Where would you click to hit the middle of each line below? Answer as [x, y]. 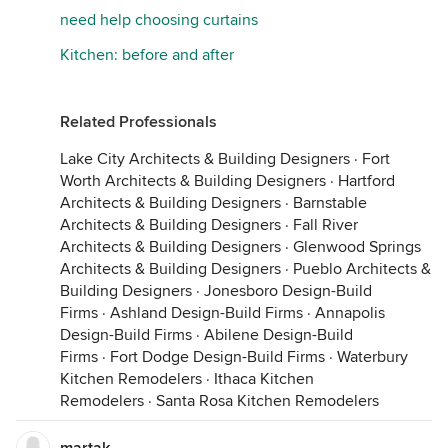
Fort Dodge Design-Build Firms [217, 357]
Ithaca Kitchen [264, 379]
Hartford [366, 181]
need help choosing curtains [159, 20]
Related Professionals [138, 122]
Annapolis [350, 313]
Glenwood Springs [357, 247]
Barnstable [330, 203]
